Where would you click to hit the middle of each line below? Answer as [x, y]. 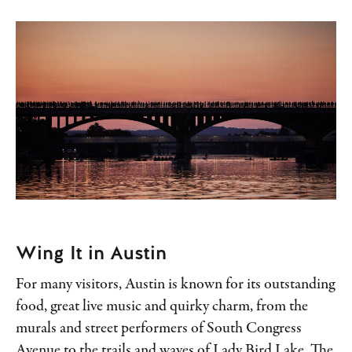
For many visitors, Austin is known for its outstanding [175, 284]
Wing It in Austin [91, 252]
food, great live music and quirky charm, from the [162, 306]
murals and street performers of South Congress [159, 328]
